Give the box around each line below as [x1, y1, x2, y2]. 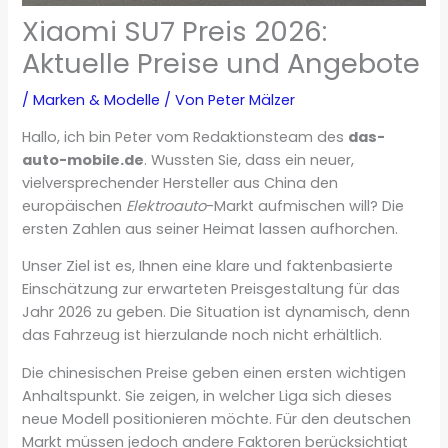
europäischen [22, 195, 127, 216]
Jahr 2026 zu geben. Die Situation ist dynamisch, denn [22, 302, 411, 323]
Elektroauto [126, 195, 207, 216]
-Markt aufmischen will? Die [206, 195, 405, 216]
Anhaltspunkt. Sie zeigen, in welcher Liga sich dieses [22, 385, 393, 406]
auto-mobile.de [22, 149, 145, 170]
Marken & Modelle [33, 90, 161, 111]
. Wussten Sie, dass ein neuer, [144, 149, 355, 170]
